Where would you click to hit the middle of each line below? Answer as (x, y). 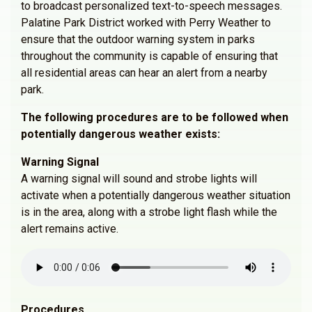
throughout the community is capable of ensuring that (149, 56)
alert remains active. (70, 229)
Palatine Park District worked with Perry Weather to (146, 23)
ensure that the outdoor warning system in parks (138, 39)
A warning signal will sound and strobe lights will (139, 179)
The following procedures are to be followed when (155, 117)
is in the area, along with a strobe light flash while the (149, 212)
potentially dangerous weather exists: (120, 134)
